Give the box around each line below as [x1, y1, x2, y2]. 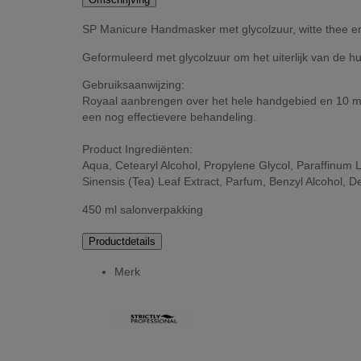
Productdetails [89, 234, 156, 247]
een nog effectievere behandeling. [82, 110, 256, 124]
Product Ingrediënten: [82, 143, 193, 156]
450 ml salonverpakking [82, 202, 203, 216]
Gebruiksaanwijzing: [82, 78, 185, 92]
